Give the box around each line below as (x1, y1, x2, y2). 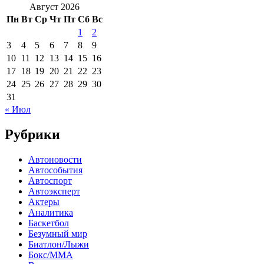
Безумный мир (28, 228, 87, 239)
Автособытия (28, 164, 82, 175)
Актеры (28, 196, 60, 207)
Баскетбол (28, 217, 69, 228)
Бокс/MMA (28, 249, 73, 260)
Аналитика (28, 207, 73, 217)
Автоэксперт (28, 186, 80, 196)
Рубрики (5, 126, 60, 142)
